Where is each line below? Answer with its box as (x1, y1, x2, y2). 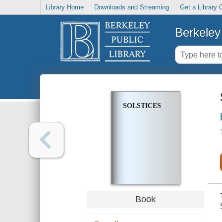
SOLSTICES (122, 102, 161, 110)
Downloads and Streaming (94, 3, 169, 11)
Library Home (46, 3, 84, 11)
